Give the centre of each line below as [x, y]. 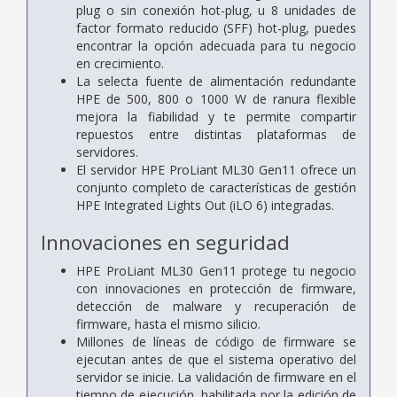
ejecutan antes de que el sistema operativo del [216, 359]
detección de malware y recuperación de [216, 306]
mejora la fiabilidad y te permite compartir [216, 116]
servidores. [107, 152]
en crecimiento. [120, 63]
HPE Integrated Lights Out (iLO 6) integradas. [205, 205]
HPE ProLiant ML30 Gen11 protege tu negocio [216, 270]
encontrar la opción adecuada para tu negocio [216, 45]
